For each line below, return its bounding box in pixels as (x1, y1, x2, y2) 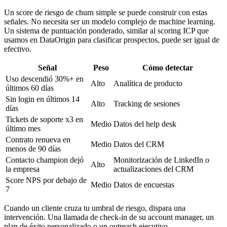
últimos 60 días (6, 83, 54, 92)
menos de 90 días (6, 144, 61, 153)
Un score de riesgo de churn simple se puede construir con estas (4, 8, 207, 17)
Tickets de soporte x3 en (6, 115, 83, 124)
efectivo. (4, 44, 31, 53)
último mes (6, 124, 41, 133)
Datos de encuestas (113, 180, 174, 189)
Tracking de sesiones (113, 99, 180, 108)
